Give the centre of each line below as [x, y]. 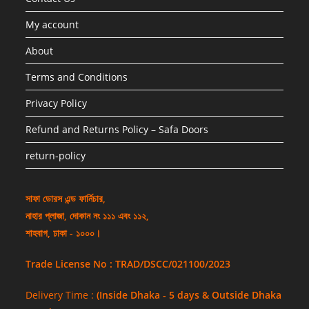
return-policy [56, 155]
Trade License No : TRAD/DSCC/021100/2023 [128, 263]
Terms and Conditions [77, 77]
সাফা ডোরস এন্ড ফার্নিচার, [66, 198]
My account [52, 24]
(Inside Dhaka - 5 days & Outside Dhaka [189, 295]
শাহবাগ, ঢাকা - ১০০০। [63, 232]
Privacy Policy [57, 103]
